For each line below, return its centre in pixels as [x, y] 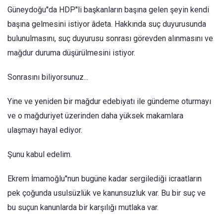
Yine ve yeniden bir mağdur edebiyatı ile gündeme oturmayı [109, 101]
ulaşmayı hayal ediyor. [46, 130]
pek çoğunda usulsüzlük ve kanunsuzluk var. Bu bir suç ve [107, 193]
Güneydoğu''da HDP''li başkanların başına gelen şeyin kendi [108, 10]
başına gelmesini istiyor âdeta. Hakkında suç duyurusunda [107, 24]
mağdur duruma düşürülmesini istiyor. [71, 53]
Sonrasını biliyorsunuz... [48, 77]
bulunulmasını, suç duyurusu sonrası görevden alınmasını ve [110, 38]
